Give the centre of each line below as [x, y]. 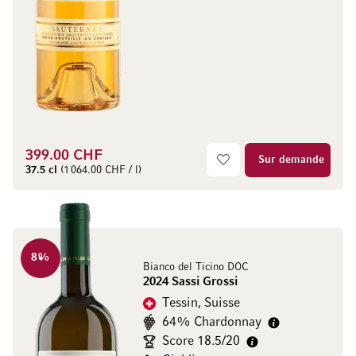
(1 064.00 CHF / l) [99, 170]
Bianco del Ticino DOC [195, 267]
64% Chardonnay [212, 323]
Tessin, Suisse [201, 304]
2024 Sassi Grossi [190, 282]
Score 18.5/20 [201, 342]
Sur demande [291, 161]
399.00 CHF [64, 156]
